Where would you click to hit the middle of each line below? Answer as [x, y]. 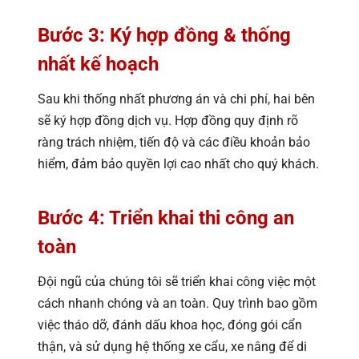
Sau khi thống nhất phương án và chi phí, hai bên [176, 99]
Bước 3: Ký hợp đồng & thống [164, 36]
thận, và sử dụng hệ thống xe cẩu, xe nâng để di [172, 347]
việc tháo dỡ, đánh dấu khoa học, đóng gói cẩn [170, 325]
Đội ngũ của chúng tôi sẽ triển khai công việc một [177, 282]
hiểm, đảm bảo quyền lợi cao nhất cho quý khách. [178, 164]
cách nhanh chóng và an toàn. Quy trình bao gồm [177, 304]
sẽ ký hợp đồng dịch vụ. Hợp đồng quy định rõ [168, 121]
